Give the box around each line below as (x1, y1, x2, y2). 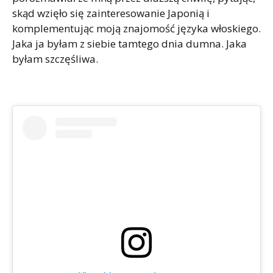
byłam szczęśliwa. (12, 52, 98, 66)
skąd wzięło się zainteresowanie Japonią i (12, 6, 210, 21)
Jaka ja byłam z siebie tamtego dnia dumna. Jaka (12, 37, 247, 51)
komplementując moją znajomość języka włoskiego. (12, 21, 261, 36)
